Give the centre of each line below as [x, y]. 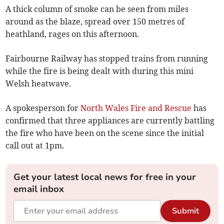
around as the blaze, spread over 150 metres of [95, 22]
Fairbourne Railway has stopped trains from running [107, 59]
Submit [185, 211]
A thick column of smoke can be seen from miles [97, 9]
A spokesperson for [43, 108]
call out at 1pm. [35, 146]
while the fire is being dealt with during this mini [100, 71]
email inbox [39, 189]
